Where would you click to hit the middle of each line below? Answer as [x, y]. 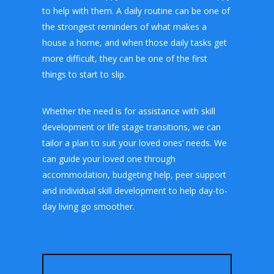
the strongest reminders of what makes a [124, 27]
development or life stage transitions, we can [131, 127]
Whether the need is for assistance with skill [128, 111]
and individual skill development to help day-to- [135, 191]
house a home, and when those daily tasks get [134, 43]
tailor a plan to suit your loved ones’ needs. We [134, 143]
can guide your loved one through [109, 159]
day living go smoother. [88, 207]
